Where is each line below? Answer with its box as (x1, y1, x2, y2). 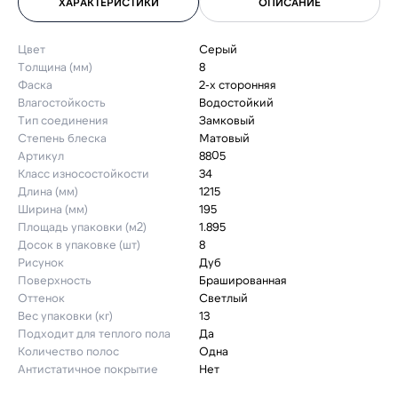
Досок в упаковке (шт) (18, 237, 140, 251)
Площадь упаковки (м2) (18, 219, 147, 234)
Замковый (199, 113, 255, 127)
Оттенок (18, 291, 65, 305)
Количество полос (18, 344, 119, 358)
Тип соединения (18, 113, 108, 127)
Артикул (18, 148, 64, 163)
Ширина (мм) (18, 202, 88, 216)
